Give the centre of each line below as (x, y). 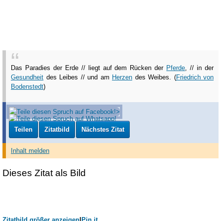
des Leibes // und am (78, 77)
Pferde (176, 68)
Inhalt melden (30, 151)
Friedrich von (195, 77)
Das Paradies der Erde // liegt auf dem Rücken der (89, 68)
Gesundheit (27, 77)
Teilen (24, 129)
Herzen (122, 77)
